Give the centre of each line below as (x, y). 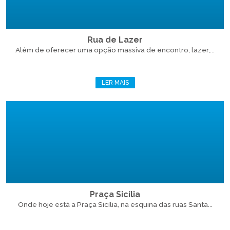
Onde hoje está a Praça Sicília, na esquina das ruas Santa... (115, 204)
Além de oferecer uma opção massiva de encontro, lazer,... (115, 50)
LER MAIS (115, 83)
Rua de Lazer (115, 40)
